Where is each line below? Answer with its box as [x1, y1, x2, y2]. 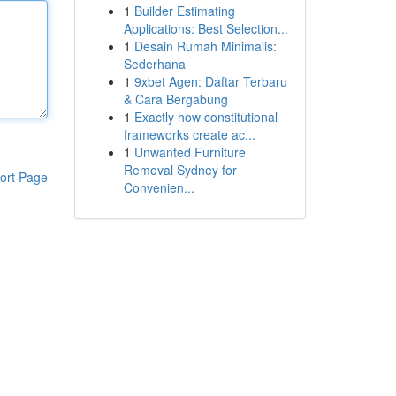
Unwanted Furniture [133, 143, 246, 161]
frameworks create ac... [123, 126, 255, 143]
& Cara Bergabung [123, 90, 228, 108]
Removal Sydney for [123, 161, 237, 179]
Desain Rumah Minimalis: [133, 37, 277, 55]
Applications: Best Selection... [123, 19, 288, 37]
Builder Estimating [133, 2, 235, 19]
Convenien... [123, 179, 194, 196]
